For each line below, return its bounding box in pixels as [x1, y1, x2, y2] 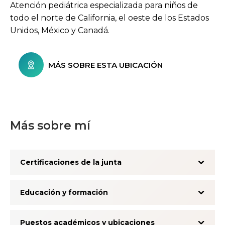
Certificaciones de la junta [20, 158, 122, 167]
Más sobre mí [10, 119, 90, 133]
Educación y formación [20, 188, 108, 197]
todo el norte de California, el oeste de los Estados [10, 13, 209, 23]
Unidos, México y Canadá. [10, 26, 109, 36]
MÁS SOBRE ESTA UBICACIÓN [48, 60, 163, 70]
